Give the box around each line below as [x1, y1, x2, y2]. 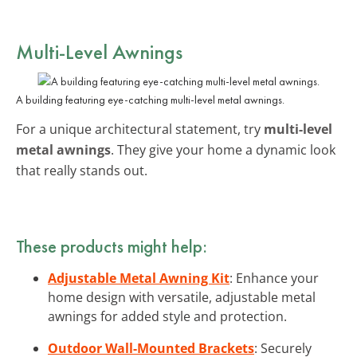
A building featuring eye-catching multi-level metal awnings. [16, 92, 284, 107]
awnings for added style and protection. [48, 307, 287, 325]
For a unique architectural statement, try [16, 120, 264, 138]
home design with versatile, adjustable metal [48, 288, 316, 306]
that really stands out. [16, 161, 147, 179]
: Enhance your [229, 269, 319, 287]
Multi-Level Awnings [16, 37, 182, 65]
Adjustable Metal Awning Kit [48, 269, 229, 287]
